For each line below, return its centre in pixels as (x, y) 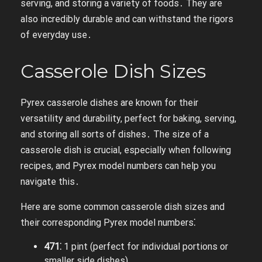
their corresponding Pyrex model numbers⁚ (108, 223)
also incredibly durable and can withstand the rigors (127, 19)
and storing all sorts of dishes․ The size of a (115, 134)
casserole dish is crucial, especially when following (126, 150)
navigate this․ (50, 182)
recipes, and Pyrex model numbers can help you (118, 166)
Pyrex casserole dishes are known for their (109, 103)
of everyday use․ (56, 35)
